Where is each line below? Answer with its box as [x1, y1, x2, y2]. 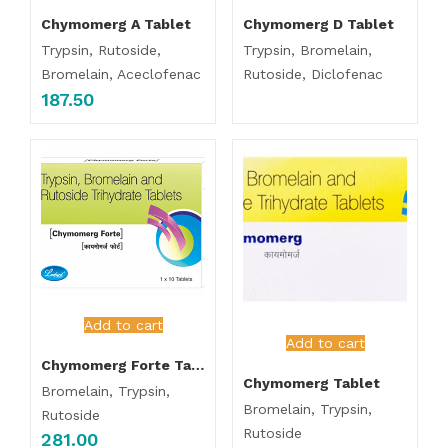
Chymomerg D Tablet [243, 16, 394, 32]
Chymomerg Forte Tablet [191, 356, 204, 373]
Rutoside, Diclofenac [243, 66, 383, 82]
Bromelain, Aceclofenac [41, 66, 201, 82]
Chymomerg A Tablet [41, 16, 191, 32]
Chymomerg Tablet [243, 374, 380, 391]
